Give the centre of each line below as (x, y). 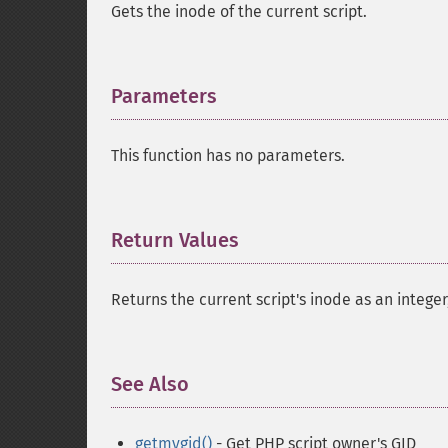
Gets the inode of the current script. (239, 11)
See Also (150, 384)
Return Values (175, 240)
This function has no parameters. (228, 155)
